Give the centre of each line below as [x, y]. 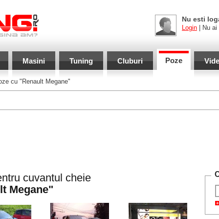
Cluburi [130, 61]
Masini [33, 61]
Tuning [81, 61]
